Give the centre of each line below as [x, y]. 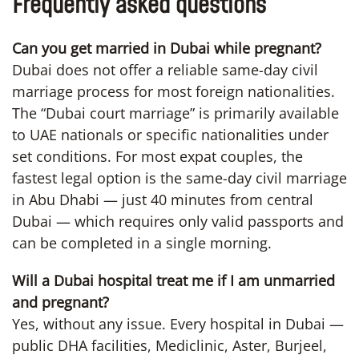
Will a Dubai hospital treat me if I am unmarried [173, 280]
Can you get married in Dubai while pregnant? [167, 48]
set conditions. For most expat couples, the [157, 156]
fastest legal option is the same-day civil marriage [179, 177]
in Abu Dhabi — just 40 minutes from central [163, 199]
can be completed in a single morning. [142, 242]
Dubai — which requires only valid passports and [178, 221]
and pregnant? [61, 302]
